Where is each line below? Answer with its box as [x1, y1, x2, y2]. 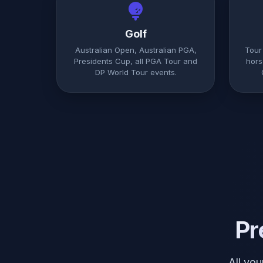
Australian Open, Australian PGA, [75, 45, 197, 55]
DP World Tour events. [95, 68, 177, 77]
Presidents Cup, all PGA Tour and [74, 56, 197, 66]
